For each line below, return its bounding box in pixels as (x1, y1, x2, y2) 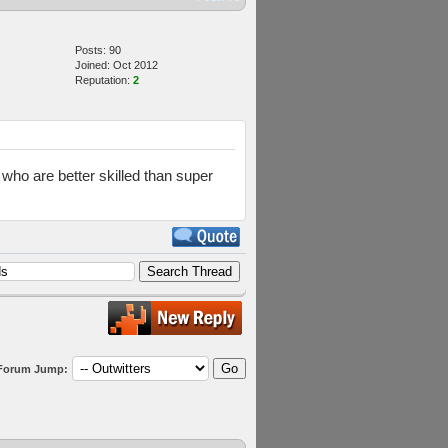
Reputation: (75, 74, 133, 86)
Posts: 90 (75, 44, 121, 56)
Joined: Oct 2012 (75, 59, 158, 71)
